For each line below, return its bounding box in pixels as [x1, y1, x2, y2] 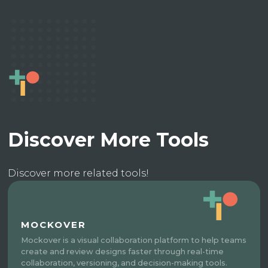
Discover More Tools [8, 128, 209, 152]
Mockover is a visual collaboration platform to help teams [21, 236, 247, 245]
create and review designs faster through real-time [21, 247, 224, 257]
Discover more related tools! [8, 167, 150, 179]
